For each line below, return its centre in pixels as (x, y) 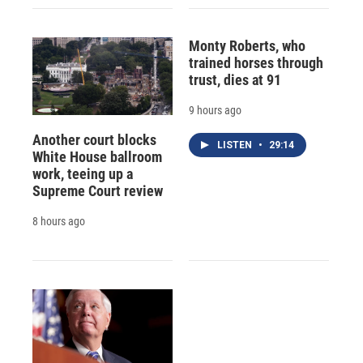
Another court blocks (94, 139)
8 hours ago (59, 221)
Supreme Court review (98, 190)
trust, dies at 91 (235, 79)
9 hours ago (215, 110)
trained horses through (256, 62)
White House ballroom (97, 156)
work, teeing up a (83, 173)
